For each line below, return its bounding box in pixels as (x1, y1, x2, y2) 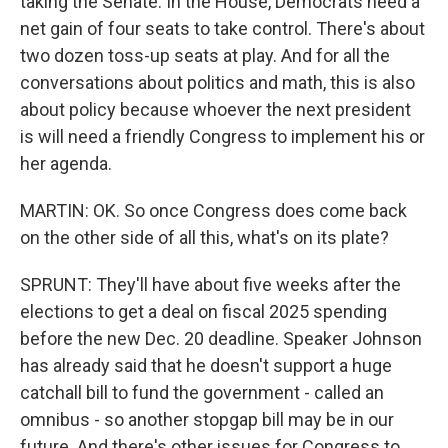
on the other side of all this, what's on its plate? (20, 227, 389, 248)
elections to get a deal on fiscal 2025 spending (20, 301, 387, 322)
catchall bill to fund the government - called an (20, 382, 384, 403)
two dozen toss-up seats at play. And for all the (20, 45, 390, 66)
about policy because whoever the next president (20, 99, 411, 120)
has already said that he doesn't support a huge (20, 355, 392, 376)
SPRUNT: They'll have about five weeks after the (20, 274, 401, 295)
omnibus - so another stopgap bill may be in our (20, 409, 394, 430)
